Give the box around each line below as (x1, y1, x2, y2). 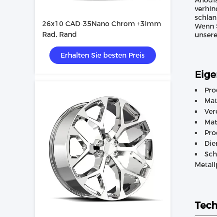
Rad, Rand (42, 30, 77, 39)
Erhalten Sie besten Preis (61, 51, 145, 60)
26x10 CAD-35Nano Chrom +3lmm (42, 19, 161, 28)
